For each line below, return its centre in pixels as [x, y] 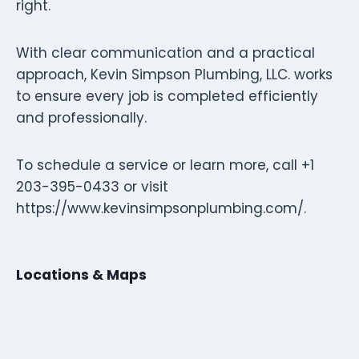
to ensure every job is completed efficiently [167, 96]
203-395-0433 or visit [92, 186]
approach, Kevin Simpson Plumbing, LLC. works [174, 74]
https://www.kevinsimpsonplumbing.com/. [161, 208]
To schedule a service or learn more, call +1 [165, 165]
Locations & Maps [81, 274]
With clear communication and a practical [165, 52]
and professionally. [81, 117]
